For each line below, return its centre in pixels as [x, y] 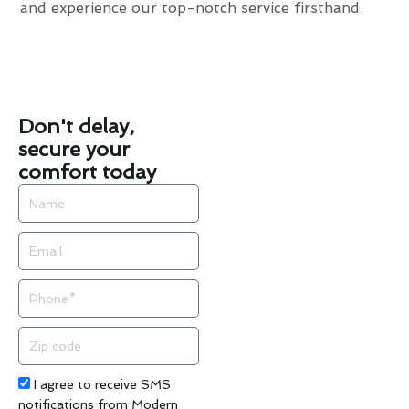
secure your [74, 149]
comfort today [87, 172]
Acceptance [52, 384]
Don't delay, [76, 126]
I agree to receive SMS [102, 385]
